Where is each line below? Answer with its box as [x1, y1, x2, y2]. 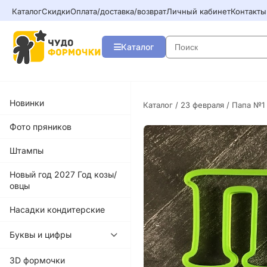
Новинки [10, 97, 44, 108]
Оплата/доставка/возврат [70, 6, 166, 16]
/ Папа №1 [224, 100, 265, 110]
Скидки [42, 6, 70, 16]
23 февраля [181, 100, 224, 110]
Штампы [10, 145, 44, 156]
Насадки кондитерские [10, 204, 105, 215]
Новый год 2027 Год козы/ [10, 169, 117, 179]
